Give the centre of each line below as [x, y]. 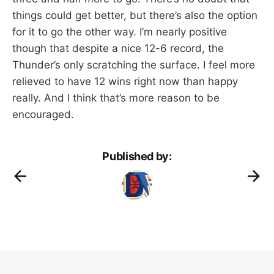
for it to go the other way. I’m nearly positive [120, 31]
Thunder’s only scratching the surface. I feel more [134, 65]
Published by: [137, 156]
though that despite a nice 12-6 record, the [118, 48]
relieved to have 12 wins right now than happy [125, 81]
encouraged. [43, 114]
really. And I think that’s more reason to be [116, 98]
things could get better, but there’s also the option [135, 15]
